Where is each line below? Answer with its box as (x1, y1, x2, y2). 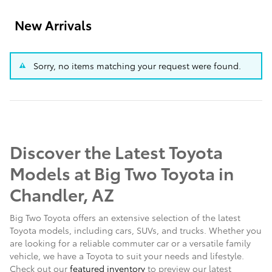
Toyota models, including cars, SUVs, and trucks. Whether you (10, 223, 262, 236)
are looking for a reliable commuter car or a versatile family (10, 236, 251, 249)
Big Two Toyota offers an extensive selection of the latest (10, 211, 240, 223)
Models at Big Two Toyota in (10, 160, 234, 185)
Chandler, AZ (10, 182, 114, 206)
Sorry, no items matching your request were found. (33, 59, 241, 72)
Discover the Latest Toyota (10, 139, 223, 164)
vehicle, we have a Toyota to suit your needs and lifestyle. (10, 249, 244, 262)
